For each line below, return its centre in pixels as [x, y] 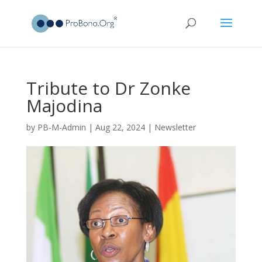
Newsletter [175, 127]
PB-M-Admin [61, 127]
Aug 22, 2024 [120, 127]
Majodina [64, 106]
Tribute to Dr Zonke [108, 88]
